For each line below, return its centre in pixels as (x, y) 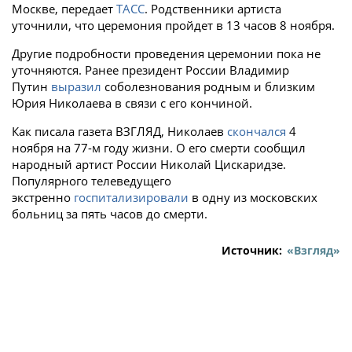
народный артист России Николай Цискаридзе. (149, 164)
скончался (257, 131)
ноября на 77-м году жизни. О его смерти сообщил (159, 148)
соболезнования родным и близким (208, 86)
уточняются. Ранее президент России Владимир (150, 70)
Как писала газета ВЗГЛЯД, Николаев (119, 131)
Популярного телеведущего (92, 181)
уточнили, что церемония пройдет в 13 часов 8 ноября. (173, 25)
